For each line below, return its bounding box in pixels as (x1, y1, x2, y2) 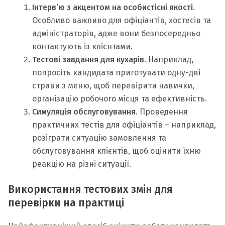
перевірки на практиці (8, 196, 124, 209)
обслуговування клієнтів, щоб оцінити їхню (32, 146, 201, 156)
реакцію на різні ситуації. (32, 159, 131, 169)
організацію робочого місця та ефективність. (32, 93, 207, 103)
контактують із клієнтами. (32, 41, 133, 51)
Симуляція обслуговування (32, 106, 136, 117)
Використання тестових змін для (8, 182, 173, 196)
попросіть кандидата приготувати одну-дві (32, 67, 200, 77)
